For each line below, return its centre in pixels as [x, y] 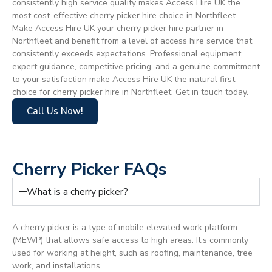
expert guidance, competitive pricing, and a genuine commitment [136, 66]
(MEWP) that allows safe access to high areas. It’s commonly [130, 240]
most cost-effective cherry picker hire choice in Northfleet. [125, 15]
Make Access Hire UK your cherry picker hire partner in [118, 28]
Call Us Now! [55, 111]
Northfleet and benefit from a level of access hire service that [132, 41]
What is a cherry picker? [78, 192]
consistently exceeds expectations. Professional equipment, [127, 53]
